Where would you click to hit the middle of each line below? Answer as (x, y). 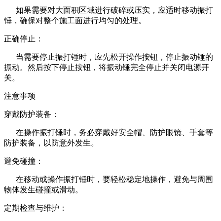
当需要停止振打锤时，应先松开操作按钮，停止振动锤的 (109, 57)
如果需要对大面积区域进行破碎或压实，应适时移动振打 (109, 10)
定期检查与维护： (36, 208)
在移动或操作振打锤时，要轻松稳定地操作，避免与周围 (109, 179)
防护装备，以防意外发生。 (51, 143)
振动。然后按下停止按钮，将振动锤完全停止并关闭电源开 (107, 67)
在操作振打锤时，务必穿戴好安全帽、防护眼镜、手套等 (109, 132)
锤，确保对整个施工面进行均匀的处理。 (75, 20)
